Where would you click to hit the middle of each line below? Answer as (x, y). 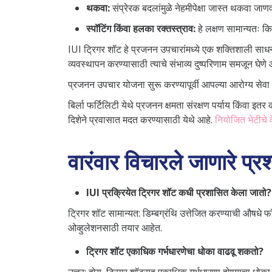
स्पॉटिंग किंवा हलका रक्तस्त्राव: (141, 28)
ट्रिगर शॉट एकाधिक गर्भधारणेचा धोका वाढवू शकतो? (175, 251)
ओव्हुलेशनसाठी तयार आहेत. (115, 227)
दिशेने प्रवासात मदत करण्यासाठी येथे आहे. (141, 119)
